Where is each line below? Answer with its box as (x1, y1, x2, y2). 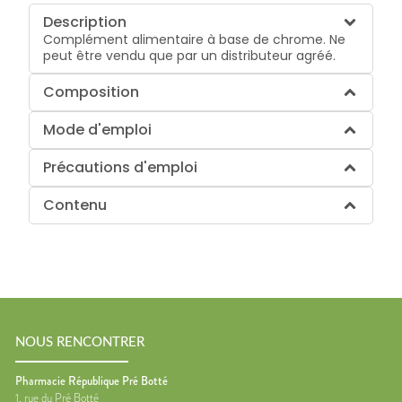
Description (43, 11, 127, 32)
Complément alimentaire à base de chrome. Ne (43, 30, 346, 48)
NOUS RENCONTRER (15, 336, 144, 350)
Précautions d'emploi (43, 156, 198, 178)
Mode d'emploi (43, 118, 153, 140)
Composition (43, 81, 140, 102)
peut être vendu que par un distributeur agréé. (43, 46, 336, 65)
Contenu (43, 194, 108, 215)
